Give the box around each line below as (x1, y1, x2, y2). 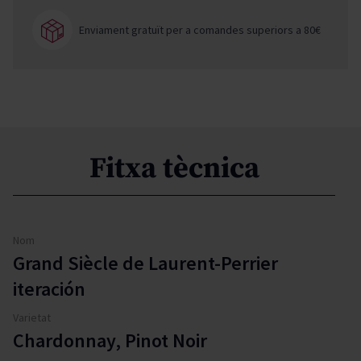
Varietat (13, 309, 51, 325)
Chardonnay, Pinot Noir (13, 327, 207, 353)
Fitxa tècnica (89, 150, 259, 187)
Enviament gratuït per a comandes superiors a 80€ (79, 22, 321, 37)
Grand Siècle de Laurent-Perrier (13, 250, 278, 276)
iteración (13, 276, 85, 301)
